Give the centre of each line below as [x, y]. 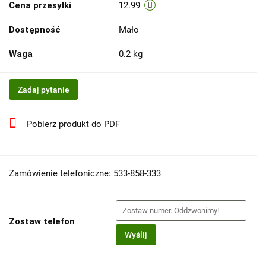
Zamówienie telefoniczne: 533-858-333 [85, 173]
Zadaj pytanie [44, 90]
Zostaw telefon [42, 221]
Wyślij [136, 235]
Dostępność [35, 30]
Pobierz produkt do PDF [73, 124]
